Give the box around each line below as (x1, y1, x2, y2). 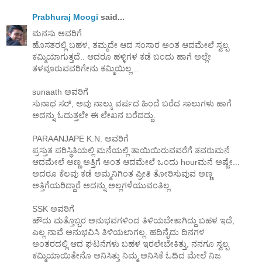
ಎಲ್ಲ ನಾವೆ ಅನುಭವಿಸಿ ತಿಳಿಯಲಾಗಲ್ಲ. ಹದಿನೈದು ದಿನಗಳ (32, 227, 205, 237)
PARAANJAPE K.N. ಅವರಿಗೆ (32, 133, 129, 143)
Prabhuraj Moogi (32, 12, 98, 22)
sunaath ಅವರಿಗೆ (32, 87, 88, 96)
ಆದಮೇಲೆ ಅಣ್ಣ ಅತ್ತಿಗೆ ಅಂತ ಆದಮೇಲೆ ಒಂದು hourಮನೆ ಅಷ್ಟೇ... (32, 157, 240, 167)
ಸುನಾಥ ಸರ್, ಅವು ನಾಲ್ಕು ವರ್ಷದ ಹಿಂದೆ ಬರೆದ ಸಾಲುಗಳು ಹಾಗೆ (32, 98, 232, 108)
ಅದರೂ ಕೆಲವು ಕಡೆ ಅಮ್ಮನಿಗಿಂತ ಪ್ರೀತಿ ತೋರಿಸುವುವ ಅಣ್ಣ (32, 168, 212, 178)
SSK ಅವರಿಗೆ (32, 204, 74, 213)
